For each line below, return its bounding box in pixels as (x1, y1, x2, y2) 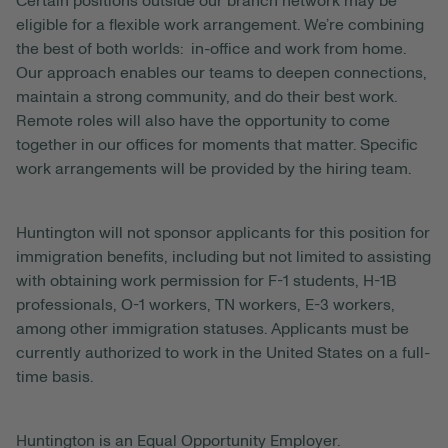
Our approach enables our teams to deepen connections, (16, 65, 427, 82)
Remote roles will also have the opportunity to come (16, 113, 390, 130)
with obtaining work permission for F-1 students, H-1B (16, 273, 397, 290)
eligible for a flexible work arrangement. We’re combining (16, 17, 424, 34)
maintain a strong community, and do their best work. (16, 89, 397, 106)
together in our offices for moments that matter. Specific (16, 137, 418, 154)
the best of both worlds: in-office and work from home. (16, 41, 406, 58)
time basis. (16, 369, 93, 386)
